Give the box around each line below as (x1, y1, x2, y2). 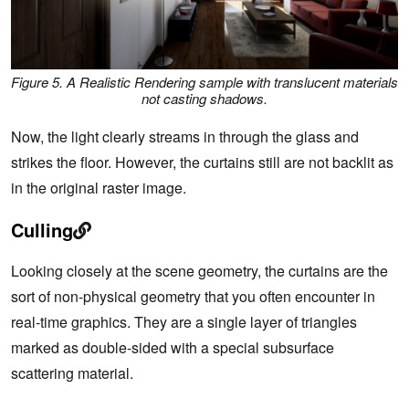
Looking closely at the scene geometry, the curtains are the (11, 260, 388, 282)
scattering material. (11, 362, 133, 384)
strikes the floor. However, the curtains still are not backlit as (11, 152, 393, 173)
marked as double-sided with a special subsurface (11, 337, 334, 359)
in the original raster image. (11, 177, 186, 199)
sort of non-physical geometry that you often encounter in (11, 286, 375, 308)
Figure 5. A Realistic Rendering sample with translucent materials (11, 71, 398, 91)
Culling (11, 216, 73, 244)
